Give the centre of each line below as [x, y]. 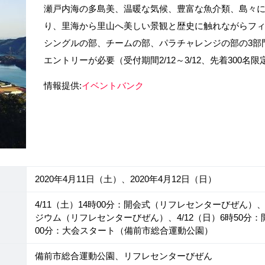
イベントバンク [113, 86]
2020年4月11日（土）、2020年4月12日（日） [126, 179]
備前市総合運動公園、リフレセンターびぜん [124, 256]
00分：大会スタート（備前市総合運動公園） [124, 231]
